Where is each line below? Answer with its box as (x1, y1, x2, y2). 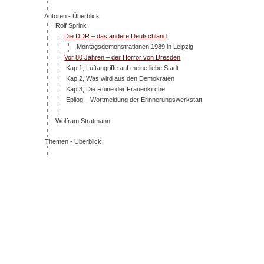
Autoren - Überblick (44, 12, 100, 20)
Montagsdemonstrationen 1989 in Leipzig (77, 43, 194, 51)
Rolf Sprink (55, 22, 87, 29)
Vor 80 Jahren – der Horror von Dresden (64, 54, 181, 61)
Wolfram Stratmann (55, 117, 111, 125)
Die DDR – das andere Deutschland (64, 32, 167, 40)
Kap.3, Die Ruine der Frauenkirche (66, 85, 166, 93)
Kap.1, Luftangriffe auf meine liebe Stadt (66, 64, 179, 72)
